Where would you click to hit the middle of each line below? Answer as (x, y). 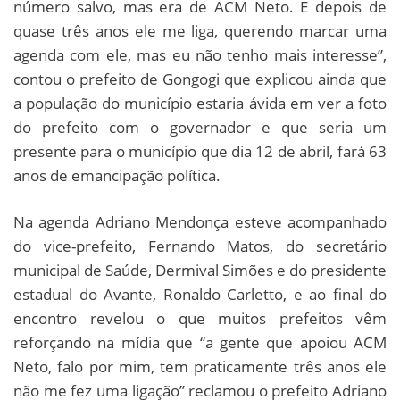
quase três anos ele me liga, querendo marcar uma (200, 30)
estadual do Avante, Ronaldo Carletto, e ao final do (200, 294)
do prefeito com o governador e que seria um (200, 127)
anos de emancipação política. (117, 175)
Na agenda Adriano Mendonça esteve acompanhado (200, 221)
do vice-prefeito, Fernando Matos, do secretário (200, 246)
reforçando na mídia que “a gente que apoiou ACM (200, 342)
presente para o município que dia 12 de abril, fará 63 (200, 151)
